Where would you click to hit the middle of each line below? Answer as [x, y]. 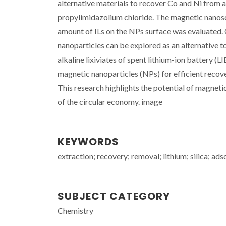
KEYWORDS [88, 142]
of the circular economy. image [110, 102]
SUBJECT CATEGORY [114, 196]
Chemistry [75, 211]
